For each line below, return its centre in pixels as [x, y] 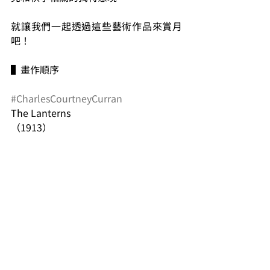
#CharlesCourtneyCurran [67, 98]
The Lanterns [41, 113]
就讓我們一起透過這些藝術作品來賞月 [96, 26]
